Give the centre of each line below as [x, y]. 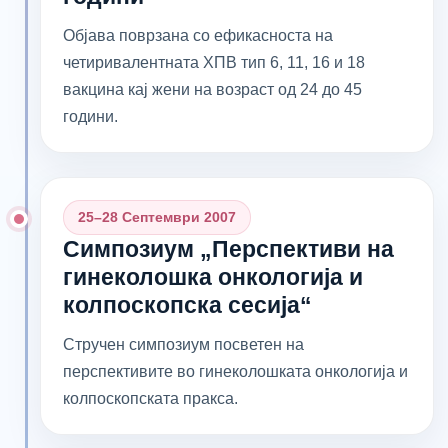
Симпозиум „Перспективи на [228, 248]
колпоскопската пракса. [150, 398]
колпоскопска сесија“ [187, 304]
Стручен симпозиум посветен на [183, 344]
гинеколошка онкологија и [213, 276]
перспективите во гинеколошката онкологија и [235, 371]
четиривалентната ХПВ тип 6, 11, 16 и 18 [214, 62]
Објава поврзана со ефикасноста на [198, 35]
